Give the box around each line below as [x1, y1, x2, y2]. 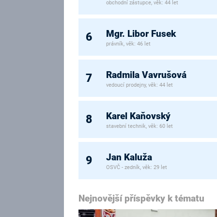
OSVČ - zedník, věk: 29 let [106, 164, 168, 170]
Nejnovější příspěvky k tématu [78, 193, 204, 204]
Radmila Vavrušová [106, 69, 187, 80]
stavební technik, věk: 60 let [106, 123, 173, 129]
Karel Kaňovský [106, 110, 171, 122]
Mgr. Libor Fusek [106, 28, 176, 39]
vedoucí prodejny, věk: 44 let [106, 81, 173, 88]
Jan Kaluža [106, 152, 153, 163]
